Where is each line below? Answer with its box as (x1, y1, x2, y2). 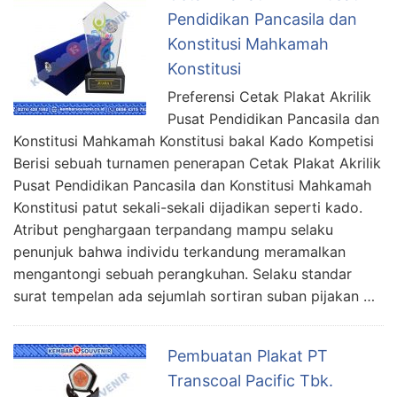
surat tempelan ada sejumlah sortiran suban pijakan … (13, 286, 375, 305)
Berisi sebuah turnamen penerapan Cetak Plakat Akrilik (13, 153, 381, 172)
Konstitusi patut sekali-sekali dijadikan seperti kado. (13, 198, 362, 216)
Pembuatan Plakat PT (167, 346, 328, 365)
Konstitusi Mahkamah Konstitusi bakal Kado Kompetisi (13, 131, 374, 150)
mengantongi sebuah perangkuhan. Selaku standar (13, 264, 352, 283)
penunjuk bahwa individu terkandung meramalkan (13, 242, 346, 261)
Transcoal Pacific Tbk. (167, 370, 333, 390)
